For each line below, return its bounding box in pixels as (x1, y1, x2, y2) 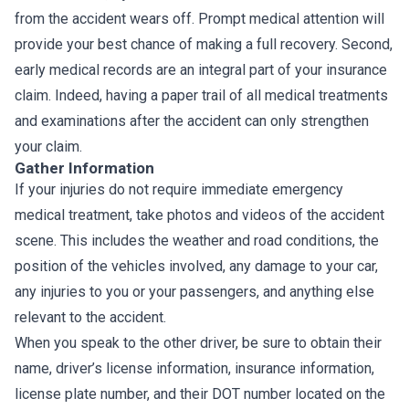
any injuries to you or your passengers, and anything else (15, 283, 374, 300)
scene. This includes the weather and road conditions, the (15, 232, 379, 249)
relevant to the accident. (15, 309, 166, 326)
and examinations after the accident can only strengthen (15, 112, 369, 130)
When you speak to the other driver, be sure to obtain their (15, 334, 382, 351)
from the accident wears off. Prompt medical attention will (15, 10, 384, 27)
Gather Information (15, 159, 154, 177)
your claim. (15, 138, 82, 155)
